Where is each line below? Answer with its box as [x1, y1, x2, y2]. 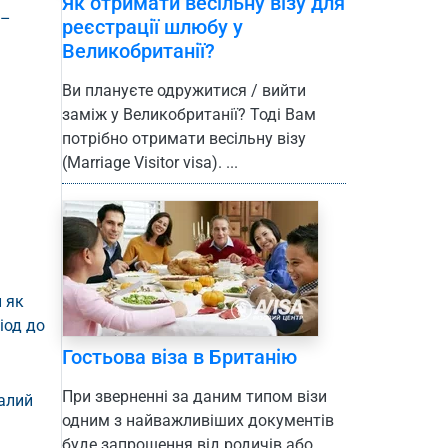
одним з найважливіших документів [62, 411, 334, 431]
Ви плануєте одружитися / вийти [62, 81, 306, 101]
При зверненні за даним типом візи [62, 387, 327, 407]
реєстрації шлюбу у [62, 15, 243, 40]
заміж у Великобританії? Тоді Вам [62, 105, 316, 125]
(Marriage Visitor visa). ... [62, 153, 238, 173]
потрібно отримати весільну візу [62, 129, 306, 149]
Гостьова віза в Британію [62, 345, 297, 370]
